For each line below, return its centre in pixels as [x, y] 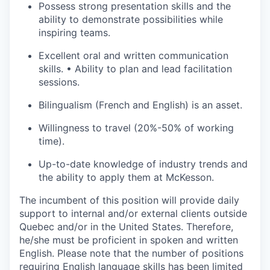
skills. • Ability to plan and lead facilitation [135, 68]
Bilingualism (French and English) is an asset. [140, 105]
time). [52, 141]
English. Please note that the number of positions [131, 253]
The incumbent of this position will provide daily [129, 200]
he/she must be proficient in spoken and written [129, 240]
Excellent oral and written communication [133, 55]
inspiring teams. [74, 32]
